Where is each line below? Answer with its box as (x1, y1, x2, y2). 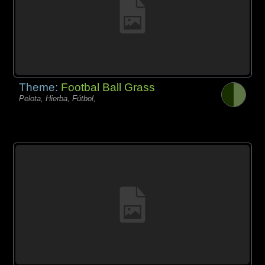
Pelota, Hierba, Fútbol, (19, 93, 96, 103)
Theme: (19, 80, 62, 93)
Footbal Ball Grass (61, 80, 156, 93)
